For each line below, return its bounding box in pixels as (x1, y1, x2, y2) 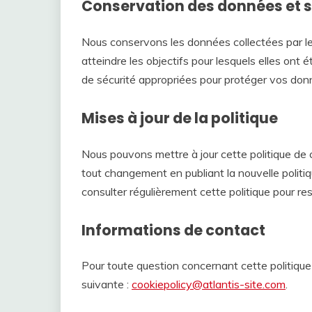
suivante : (81, 277, 132, 292)
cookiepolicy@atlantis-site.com (132, 277, 286, 292)
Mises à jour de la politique (81, 107, 278, 128)
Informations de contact (81, 219, 265, 240)
